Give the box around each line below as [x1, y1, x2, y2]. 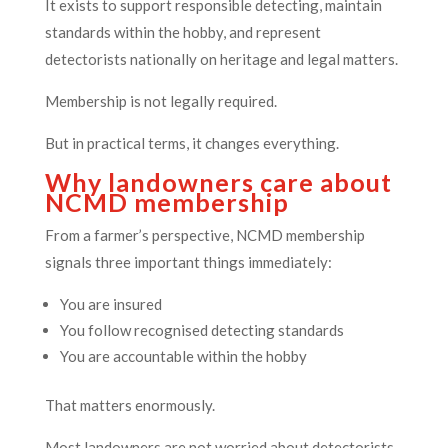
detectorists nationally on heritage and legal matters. [44, 50, 398, 69]
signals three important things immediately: [44, 253, 332, 272]
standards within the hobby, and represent [44, 23, 321, 42]
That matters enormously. [44, 396, 215, 415]
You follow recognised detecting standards [59, 321, 344, 340]
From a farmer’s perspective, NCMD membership [44, 226, 365, 245]
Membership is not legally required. [44, 92, 277, 111]
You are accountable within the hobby [59, 347, 307, 366]
